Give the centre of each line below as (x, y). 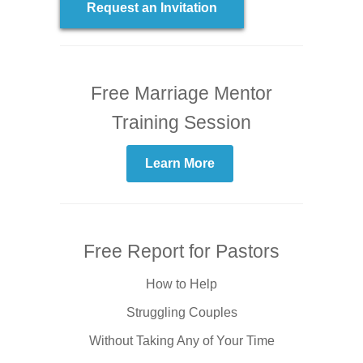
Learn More (179, 163)
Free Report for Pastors (181, 251)
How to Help (181, 284)
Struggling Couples (181, 312)
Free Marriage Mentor (181, 93)
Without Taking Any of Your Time (181, 340)
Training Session (181, 122)
